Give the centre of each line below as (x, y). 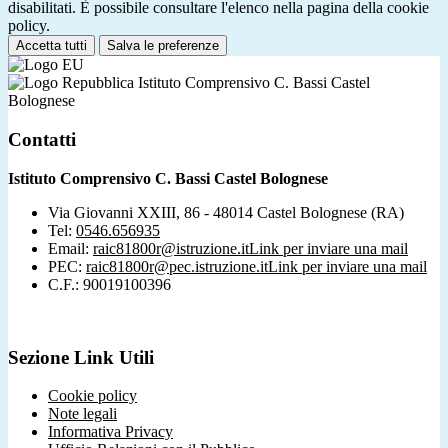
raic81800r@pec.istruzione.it (177, 266)
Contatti (42, 140)
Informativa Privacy (110, 432)
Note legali (82, 414)
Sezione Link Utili (81, 357)
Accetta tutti (51, 46)
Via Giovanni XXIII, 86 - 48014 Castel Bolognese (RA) (226, 212)
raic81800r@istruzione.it (171, 248)
